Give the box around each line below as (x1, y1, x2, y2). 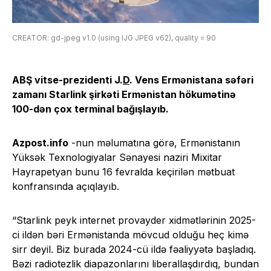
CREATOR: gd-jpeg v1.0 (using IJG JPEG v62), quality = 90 (12, 33, 216, 42)
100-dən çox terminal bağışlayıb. (12, 102, 169, 115)
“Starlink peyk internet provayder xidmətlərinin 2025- (12, 214, 256, 226)
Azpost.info (12, 136, 68, 149)
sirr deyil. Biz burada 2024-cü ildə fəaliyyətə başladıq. (12, 243, 256, 255)
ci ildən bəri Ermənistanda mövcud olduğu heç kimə (12, 228, 249, 241)
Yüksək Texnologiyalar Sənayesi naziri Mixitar (12, 151, 222, 163)
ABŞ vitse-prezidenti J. (12, 73, 123, 86)
